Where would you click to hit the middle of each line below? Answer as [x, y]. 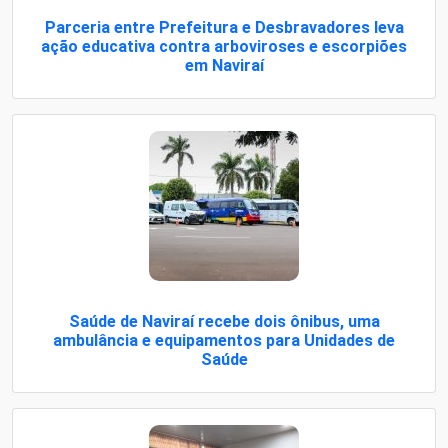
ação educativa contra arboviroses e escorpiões [224, 46]
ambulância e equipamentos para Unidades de [224, 340]
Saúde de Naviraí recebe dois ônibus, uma [224, 321]
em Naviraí [224, 65]
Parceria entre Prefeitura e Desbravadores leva [224, 27]
